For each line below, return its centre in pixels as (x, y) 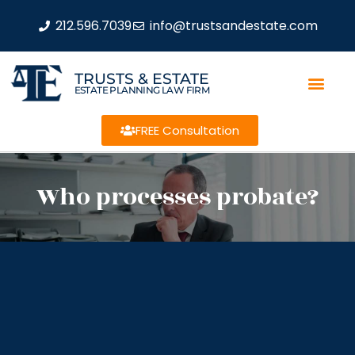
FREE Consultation (187, 130)
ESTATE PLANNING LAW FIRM (142, 90)
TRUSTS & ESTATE (141, 78)
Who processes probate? (177, 197)
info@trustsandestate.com (233, 25)
